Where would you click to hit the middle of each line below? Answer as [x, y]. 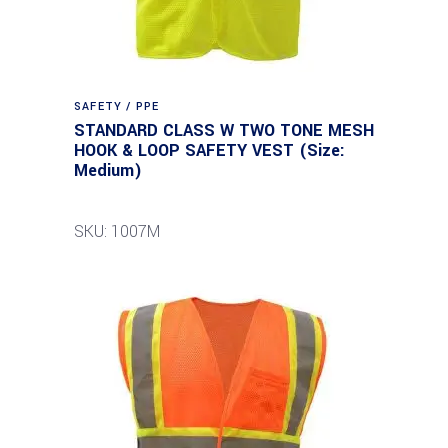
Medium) [108, 170]
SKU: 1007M [117, 231]
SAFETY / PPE [117, 106]
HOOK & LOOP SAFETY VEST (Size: [209, 150]
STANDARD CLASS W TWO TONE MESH [224, 130]
